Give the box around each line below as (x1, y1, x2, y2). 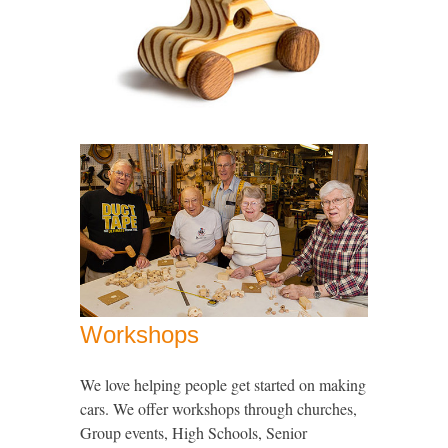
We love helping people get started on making (80, 373, 366, 395)
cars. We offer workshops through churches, (80, 397, 357, 419)
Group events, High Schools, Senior (80, 421, 307, 443)
